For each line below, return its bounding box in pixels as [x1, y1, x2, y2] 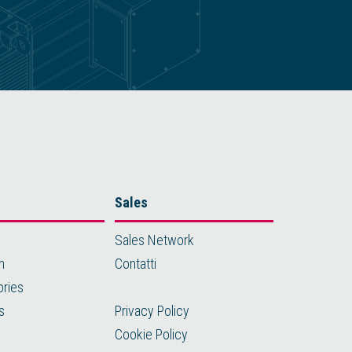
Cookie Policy [114, 325, 188, 343]
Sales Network [114, 231, 194, 248]
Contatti [114, 255, 156, 272]
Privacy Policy [114, 302, 189, 319]
